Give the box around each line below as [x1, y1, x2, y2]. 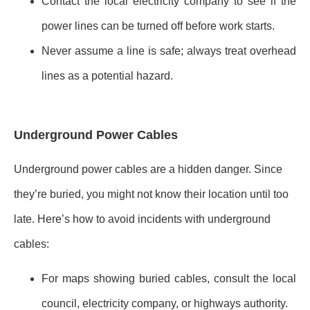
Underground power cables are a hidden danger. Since [14, 163, 282, 175]
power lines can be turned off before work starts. [42, 20, 275, 33]
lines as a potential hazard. [42, 70, 173, 82]
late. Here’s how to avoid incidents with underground [14, 212, 271, 225]
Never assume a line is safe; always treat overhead [42, 45, 296, 57]
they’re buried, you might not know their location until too [14, 188, 289, 200]
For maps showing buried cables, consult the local [42, 273, 296, 284]
